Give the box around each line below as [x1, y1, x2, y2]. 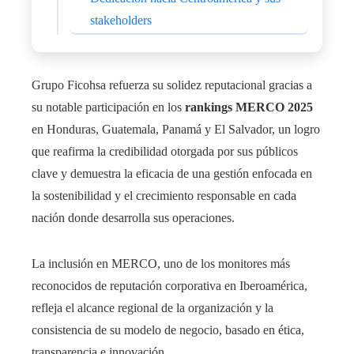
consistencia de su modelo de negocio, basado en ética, [32, 323, 304, 337]
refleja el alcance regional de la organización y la [32, 301, 273, 315]
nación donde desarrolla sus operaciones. [32, 211, 235, 225]
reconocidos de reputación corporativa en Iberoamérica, [32, 279, 307, 293]
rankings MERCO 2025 [185, 100, 313, 115]
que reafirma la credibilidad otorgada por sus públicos [32, 145, 298, 159]
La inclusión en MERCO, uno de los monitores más [32, 257, 290, 271]
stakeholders [90, 13, 152, 28]
